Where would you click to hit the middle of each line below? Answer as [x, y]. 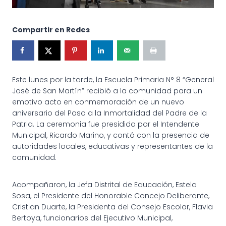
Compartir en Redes [51, 30]
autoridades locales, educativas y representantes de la [112, 146]
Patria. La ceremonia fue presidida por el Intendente [106, 124]
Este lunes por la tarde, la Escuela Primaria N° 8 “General [113, 79]
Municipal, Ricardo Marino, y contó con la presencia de [111, 135]
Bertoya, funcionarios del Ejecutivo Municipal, [92, 218]
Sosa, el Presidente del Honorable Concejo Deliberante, [111, 195]
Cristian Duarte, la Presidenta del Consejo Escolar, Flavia [112, 207]
